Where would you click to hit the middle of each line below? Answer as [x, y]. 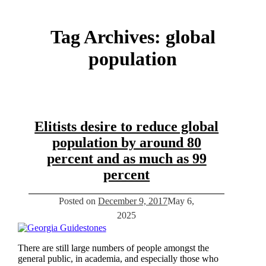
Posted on [79, 201]
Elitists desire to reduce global [127, 126]
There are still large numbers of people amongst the [113, 248]
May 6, [181, 201]
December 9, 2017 [133, 201]
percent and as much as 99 [126, 158]
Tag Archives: [108, 37]
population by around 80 [126, 142]
